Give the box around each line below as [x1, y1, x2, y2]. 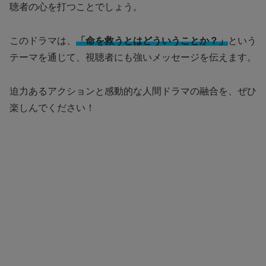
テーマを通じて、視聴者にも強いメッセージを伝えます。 [9, 52, 256, 62]
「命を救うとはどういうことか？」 [76, 35, 228, 46]
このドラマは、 [9, 35, 76, 46]
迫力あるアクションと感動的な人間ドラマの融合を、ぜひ [9, 85, 256, 96]
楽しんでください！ [9, 102, 95, 113]
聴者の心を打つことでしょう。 [9, 2, 142, 12]
